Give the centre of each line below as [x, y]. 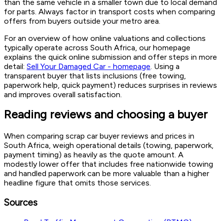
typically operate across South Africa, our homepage [97, 48]
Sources [21, 202]
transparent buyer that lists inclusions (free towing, [95, 76]
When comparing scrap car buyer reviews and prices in [99, 136]
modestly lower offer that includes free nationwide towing [109, 164]
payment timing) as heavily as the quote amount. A [94, 155]
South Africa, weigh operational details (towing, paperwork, [109, 146]
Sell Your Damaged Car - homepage [89, 67]
